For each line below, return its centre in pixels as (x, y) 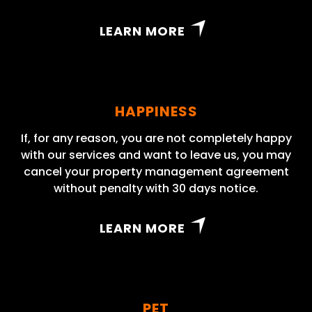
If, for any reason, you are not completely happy (156, 139)
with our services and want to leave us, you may (156, 155)
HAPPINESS (156, 112)
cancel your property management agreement (156, 172)
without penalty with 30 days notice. (156, 189)
